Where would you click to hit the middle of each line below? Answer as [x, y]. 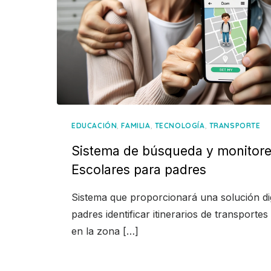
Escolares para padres [139, 170]
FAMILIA [136, 126]
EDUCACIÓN [94, 126]
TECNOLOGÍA [180, 126]
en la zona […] [105, 231]
